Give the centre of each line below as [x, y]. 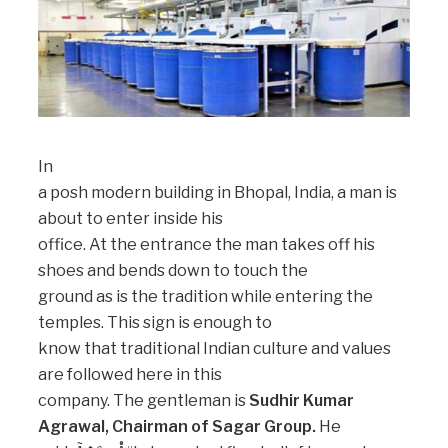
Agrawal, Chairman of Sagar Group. [177, 426]
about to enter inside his [130, 218]
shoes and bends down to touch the [173, 270]
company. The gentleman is [143, 400]
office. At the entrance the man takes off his [206, 244]
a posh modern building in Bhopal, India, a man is [217, 192]
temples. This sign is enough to [155, 322]
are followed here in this [130, 374]
